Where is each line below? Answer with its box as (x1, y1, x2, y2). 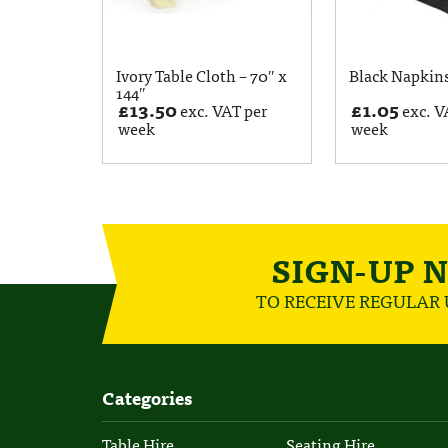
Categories (102, 383, 192, 413)
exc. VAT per (176, 97, 267, 123)
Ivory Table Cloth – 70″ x (116, 62, 288, 88)
